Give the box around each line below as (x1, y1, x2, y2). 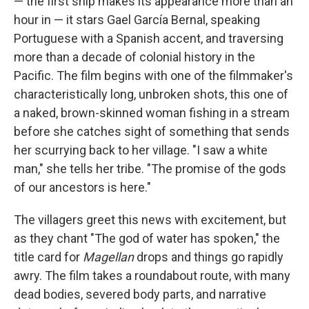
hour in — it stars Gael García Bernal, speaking (14, 12, 260, 27)
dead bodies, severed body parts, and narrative (14, 287, 266, 301)
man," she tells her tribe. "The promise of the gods (14, 161, 286, 176)
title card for (14, 250, 83, 264)
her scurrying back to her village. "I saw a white (14, 143, 268, 157)
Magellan (83, 250, 137, 264)
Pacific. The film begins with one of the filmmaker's (14, 68, 293, 83)
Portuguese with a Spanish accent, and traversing (14, 31, 283, 46)
